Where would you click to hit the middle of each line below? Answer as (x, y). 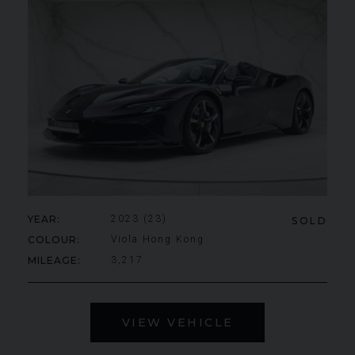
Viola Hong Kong (157, 239)
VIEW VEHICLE (177, 322)
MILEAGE (53, 260)
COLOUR (52, 239)
